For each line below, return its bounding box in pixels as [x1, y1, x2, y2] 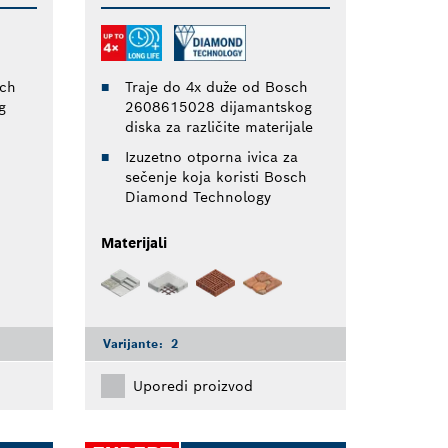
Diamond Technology [124, 188, 271, 207]
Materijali [100, 234, 167, 253]
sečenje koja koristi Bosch [124, 168, 307, 187]
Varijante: [102, 335, 167, 351]
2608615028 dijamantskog [124, 98, 312, 117]
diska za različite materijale [124, 118, 313, 137]
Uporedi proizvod [132, 376, 253, 395]
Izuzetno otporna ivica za [124, 148, 298, 167]
